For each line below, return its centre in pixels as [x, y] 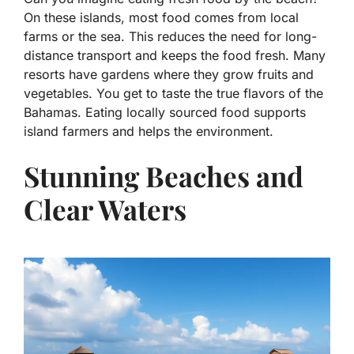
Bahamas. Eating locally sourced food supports [165, 112]
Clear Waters [105, 209]
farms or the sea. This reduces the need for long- [170, 36]
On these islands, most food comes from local [161, 17]
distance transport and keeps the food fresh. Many [175, 55]
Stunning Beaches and [164, 176]
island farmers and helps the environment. [149, 131]
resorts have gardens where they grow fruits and [169, 74]
